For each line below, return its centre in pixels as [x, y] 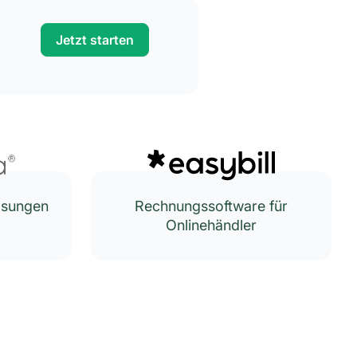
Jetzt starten [94, 40]
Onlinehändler [211, 225]
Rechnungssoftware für [211, 206]
